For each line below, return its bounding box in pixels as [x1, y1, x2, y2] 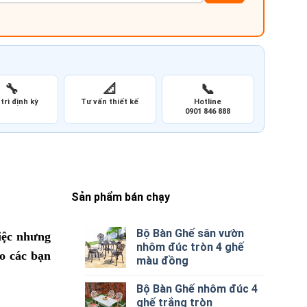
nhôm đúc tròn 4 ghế [136, 240, 245, 254]
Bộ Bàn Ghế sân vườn [136, 226, 245, 240]
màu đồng [136, 254, 189, 267]
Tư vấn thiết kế [81, 97, 139, 107]
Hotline [194, 97, 222, 107]
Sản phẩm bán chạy [71, 191, 170, 204]
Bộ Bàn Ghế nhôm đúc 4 [136, 282, 258, 295]
